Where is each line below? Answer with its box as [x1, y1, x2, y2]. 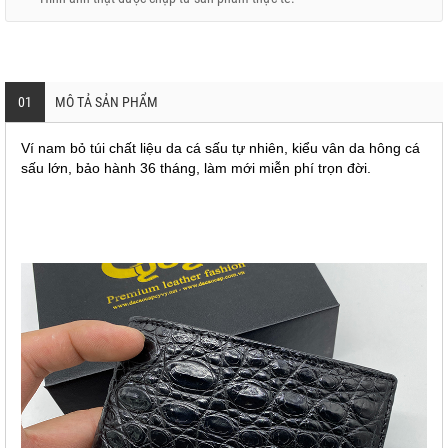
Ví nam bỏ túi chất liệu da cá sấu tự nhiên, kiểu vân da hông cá [21, 140, 420, 156]
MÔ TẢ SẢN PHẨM [55, 94, 158, 110]
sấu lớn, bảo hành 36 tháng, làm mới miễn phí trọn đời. [21, 160, 371, 176]
